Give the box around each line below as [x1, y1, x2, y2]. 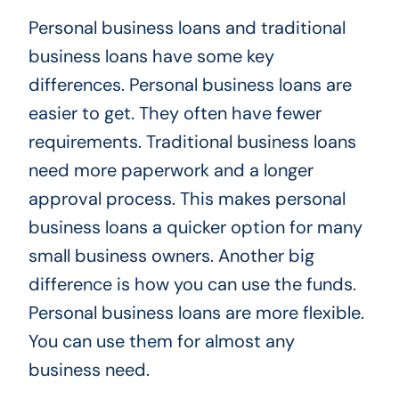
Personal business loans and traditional [28, 15, 346, 39]
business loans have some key [28, 44, 274, 68]
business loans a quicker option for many [28, 215, 362, 239]
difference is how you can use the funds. [28, 272, 356, 296]
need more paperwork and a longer [28, 158, 313, 182]
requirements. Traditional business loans [28, 129, 356, 153]
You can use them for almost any [28, 329, 295, 353]
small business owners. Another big [28, 243, 314, 267]
